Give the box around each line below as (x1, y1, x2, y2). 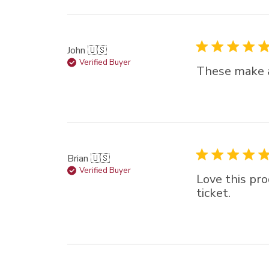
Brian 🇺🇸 (67, 151, 110, 165)
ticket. (196, 184, 231, 201)
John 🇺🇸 (67, 43, 107, 57)
